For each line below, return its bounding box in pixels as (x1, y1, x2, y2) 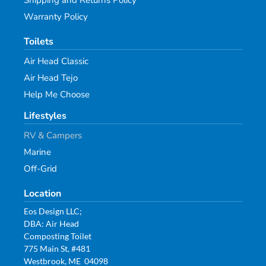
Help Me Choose (24, 88, 90, 101)
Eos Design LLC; (24, 206, 82, 217)
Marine (24, 146, 51, 159)
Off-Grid (24, 163, 57, 175)
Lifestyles (24, 109, 66, 123)
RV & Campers (24, 129, 82, 142)
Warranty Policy (24, 11, 88, 23)
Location (24, 187, 61, 201)
